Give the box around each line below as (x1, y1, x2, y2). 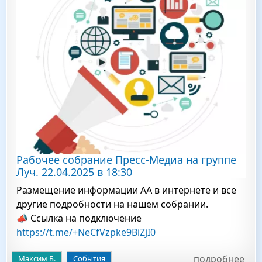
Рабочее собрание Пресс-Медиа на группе (16, 153, 236, 167)
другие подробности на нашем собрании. (16, 198, 208, 211)
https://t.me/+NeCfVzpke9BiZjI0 (16, 226, 156, 239)
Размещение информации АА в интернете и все (16, 184, 236, 196)
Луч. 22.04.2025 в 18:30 (16, 165, 132, 179)
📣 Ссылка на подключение (16, 212, 142, 225)
